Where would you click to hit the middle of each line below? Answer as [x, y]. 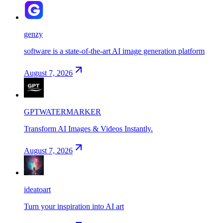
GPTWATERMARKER [62, 111]
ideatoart [37, 189]
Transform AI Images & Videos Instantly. [88, 128]
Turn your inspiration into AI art [74, 206]
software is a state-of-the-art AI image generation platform [114, 51]
